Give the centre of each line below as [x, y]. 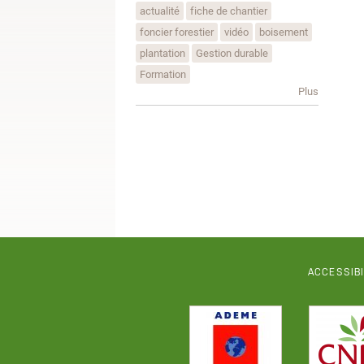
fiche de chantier [229, 11]
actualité [160, 11]
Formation [163, 74]
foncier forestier [177, 32]
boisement [284, 32]
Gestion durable [232, 53]
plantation [162, 53]
